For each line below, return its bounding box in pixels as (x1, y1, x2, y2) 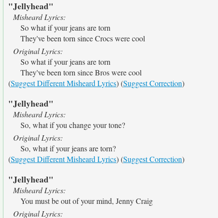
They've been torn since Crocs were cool (20, 33, 145, 43)
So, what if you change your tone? (20, 120, 125, 130)
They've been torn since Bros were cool (20, 67, 142, 77)
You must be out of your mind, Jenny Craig (20, 196, 153, 206)
